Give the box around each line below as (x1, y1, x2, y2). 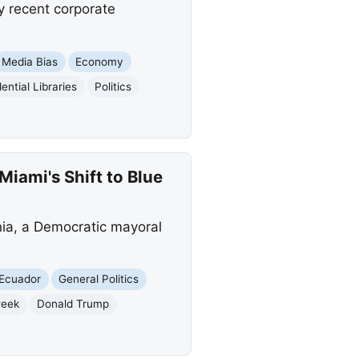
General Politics (58, 272, 139, 285)
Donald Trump (37, 297, 110, 311)
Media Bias (2, 54, 58, 68)
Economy (75, 54, 124, 68)
